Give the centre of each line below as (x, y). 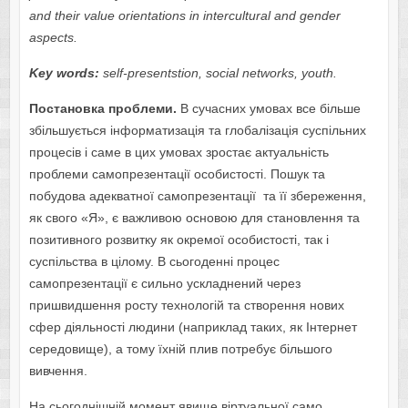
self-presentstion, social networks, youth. (218, 73)
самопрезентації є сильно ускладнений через (164, 284)
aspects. (53, 38)
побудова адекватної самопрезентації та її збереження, (197, 196)
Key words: (64, 73)
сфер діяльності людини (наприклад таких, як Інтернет (193, 327)
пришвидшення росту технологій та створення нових (186, 306)
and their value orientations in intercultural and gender (184, 16)
